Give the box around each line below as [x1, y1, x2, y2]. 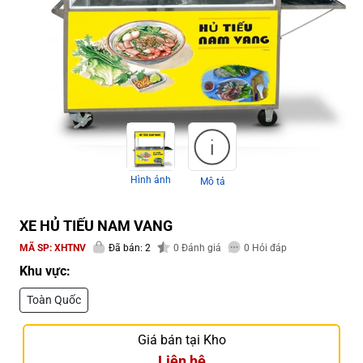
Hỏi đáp [250, 242, 287, 254]
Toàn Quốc [27, 293, 81, 307]
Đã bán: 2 [109, 242, 151, 254]
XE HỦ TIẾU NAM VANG [19, 217, 173, 235]
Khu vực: [19, 263, 70, 280]
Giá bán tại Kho [137, 332, 226, 348]
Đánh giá [179, 242, 221, 254]
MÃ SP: [19, 242, 54, 254]
